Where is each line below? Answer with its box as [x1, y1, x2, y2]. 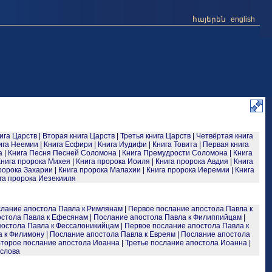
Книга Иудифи [98, 140, 147, 149]
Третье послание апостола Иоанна [125, 239, 247, 247]
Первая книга [203, 140, 249, 149]
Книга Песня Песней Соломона [7, 149, 117, 157]
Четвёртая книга [196, 132, 253, 140]
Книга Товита [152, 140, 197, 149]
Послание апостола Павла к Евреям [49, 230, 175, 239]
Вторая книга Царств [42, 132, 115, 140]
